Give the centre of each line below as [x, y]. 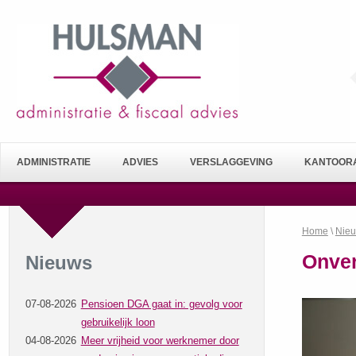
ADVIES [140, 162]
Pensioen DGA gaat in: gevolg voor [161, 304]
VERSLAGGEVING [231, 162]
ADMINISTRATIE [54, 162]
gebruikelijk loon [118, 322]
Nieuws [58, 262]
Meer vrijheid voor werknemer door [160, 340]
